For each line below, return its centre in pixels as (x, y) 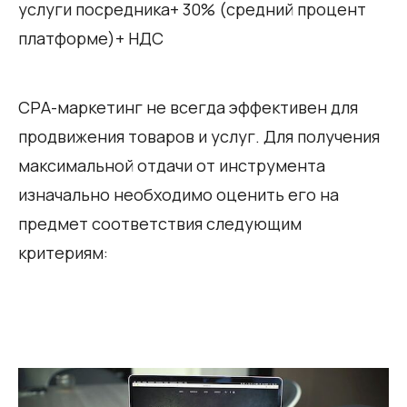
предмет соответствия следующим (160, 223)
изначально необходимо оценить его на (179, 194)
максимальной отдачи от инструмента (172, 165)
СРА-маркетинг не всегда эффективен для (188, 107)
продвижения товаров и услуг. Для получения (199, 136)
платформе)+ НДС (91, 38)
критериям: (63, 252)
